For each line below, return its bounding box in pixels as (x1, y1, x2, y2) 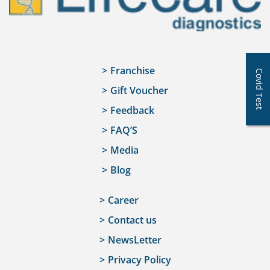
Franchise (110, 64, 155, 78)
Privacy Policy (107, 253, 171, 267)
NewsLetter (107, 233, 162, 247)
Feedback (110, 104, 154, 118)
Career (107, 193, 139, 207)
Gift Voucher (110, 84, 168, 98)
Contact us (107, 213, 157, 227)
